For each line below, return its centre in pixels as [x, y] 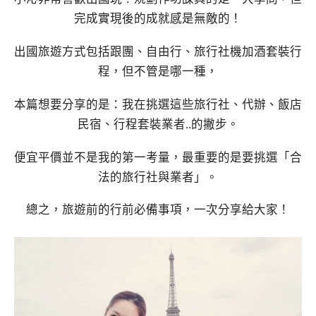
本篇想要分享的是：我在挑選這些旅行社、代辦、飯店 [158, 104]
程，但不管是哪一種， [158, 72]
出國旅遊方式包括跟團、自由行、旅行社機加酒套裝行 [158, 52]
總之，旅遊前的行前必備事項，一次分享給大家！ [158, 210]
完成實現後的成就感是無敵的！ [158, 19]
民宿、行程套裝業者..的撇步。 [158, 124]
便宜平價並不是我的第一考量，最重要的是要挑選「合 [158, 157]
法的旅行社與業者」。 [158, 177]
